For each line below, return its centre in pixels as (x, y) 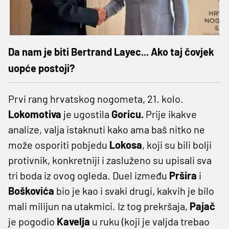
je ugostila (86, 114)
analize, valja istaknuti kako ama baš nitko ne (107, 129)
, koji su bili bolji (177, 144)
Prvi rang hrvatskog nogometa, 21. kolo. (96, 98)
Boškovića (31, 190)
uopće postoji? (41, 68)
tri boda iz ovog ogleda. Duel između (88, 175)
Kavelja (74, 221)
